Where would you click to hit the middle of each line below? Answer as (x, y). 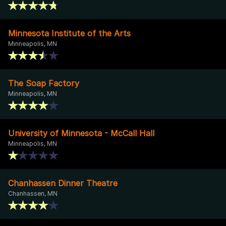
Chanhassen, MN (33, 193)
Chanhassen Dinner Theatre (63, 183)
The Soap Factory (44, 83)
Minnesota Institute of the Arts (69, 33)
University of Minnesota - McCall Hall (81, 133)
